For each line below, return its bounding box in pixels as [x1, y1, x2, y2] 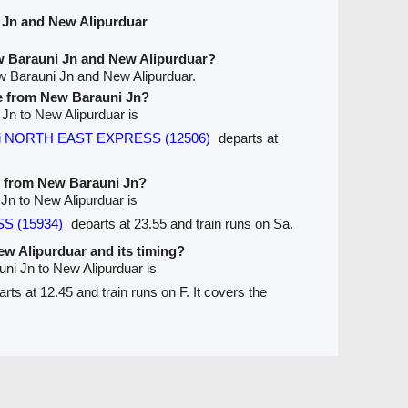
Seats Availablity [3, 372, 100, 388]
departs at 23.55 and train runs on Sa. [66, 215, 293, 231]
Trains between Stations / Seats [109, 372, 297, 388]
